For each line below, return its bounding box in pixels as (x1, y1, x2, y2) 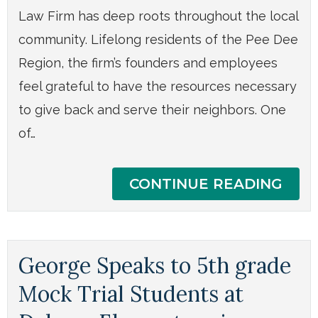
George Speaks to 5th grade (18, 251, 291, 279)
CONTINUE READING (129, 175, 283, 192)
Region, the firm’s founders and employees (18, 55, 278, 70)
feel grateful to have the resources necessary (18, 78, 297, 94)
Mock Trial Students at (18, 280, 243, 307)
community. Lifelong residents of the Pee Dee (18, 31, 298, 47)
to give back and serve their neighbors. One (18, 102, 286, 117)
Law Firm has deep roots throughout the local (18, 8, 298, 23)
